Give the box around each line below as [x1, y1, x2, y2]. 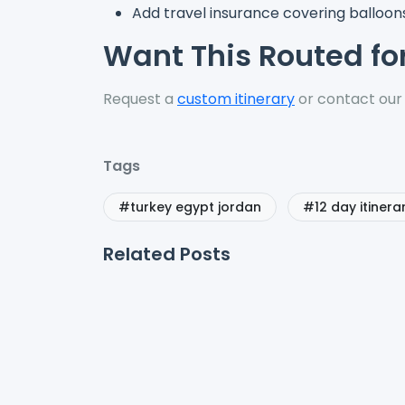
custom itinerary [177, 88, 295, 109]
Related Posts [103, 240, 231, 267]
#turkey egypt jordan [118, 197, 261, 216]
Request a [103, 88, 177, 109]
